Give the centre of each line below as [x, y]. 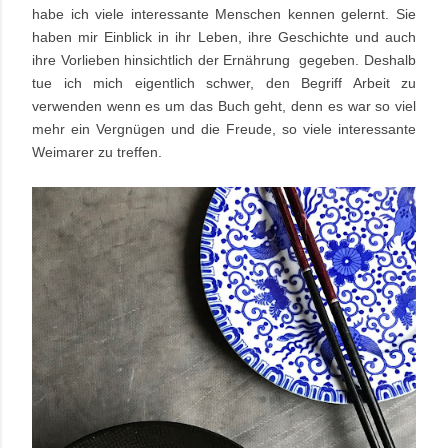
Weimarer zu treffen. [97, 152]
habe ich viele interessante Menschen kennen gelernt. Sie [224, 14]
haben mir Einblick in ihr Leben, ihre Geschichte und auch [224, 37]
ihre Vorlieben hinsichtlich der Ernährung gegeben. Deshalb [224, 60]
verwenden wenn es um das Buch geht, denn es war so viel [224, 106]
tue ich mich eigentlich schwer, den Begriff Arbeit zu [224, 83]
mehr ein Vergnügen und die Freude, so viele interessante [224, 129]
